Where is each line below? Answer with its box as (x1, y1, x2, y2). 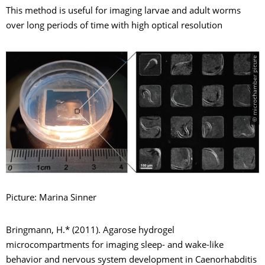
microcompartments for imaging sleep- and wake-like (6, 241, 224, 251)
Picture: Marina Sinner (6, 194, 96, 203)
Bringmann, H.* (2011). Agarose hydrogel (6, 227, 174, 236)
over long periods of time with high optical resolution (6, 22, 222, 31)
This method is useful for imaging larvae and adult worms (6, 7, 241, 17)
